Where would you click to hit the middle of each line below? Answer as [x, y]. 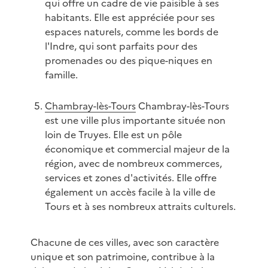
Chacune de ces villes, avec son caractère [124, 243]
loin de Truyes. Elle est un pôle [113, 135]
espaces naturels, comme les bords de [131, 32]
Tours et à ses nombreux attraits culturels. [140, 207]
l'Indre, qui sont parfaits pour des [121, 46]
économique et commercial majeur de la [137, 149]
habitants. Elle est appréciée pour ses [130, 18]
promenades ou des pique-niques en [128, 61]
